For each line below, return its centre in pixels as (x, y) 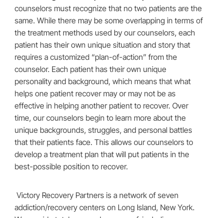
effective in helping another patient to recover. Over (101, 106)
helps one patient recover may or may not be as (95, 93)
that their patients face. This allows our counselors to (104, 142)
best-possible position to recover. (71, 166)
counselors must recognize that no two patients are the (108, 8)
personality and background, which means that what (103, 81)
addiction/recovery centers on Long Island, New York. (105, 207)
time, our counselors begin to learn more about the (100, 118)
